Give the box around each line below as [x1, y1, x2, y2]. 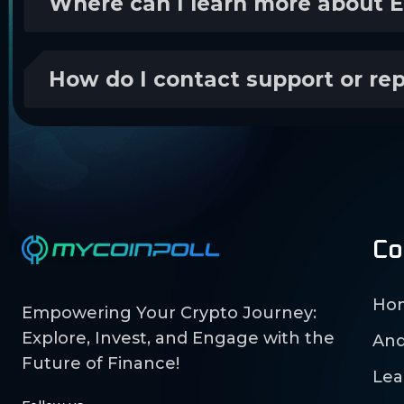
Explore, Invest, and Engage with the [22, 327, 335, 348]
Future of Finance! [22, 353, 179, 373]
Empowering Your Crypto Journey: [22, 302, 317, 323]
